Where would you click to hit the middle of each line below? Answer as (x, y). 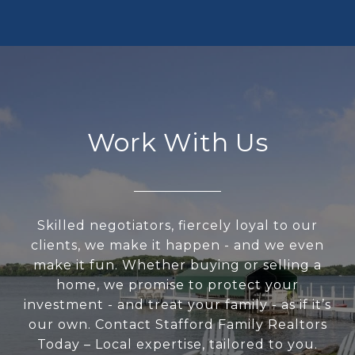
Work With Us (177, 142)
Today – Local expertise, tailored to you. (177, 344)
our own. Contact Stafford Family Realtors (177, 324)
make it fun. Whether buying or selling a (177, 265)
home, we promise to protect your (177, 285)
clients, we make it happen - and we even (177, 245)
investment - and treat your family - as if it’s (177, 305)
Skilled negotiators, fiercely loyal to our (177, 225)
